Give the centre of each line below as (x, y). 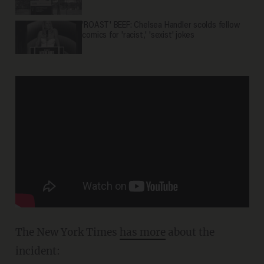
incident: (37, 251)
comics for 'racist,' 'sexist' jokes (138, 36)
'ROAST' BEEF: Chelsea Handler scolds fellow (161, 26)
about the (190, 232)
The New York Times (67, 232)
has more (142, 232)
